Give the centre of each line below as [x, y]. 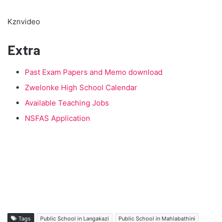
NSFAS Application [57, 118]
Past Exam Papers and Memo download [94, 72]
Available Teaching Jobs [67, 103]
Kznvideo [24, 22]
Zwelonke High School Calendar [81, 87]
